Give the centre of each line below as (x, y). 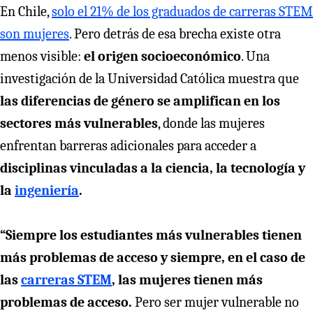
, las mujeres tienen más (187, 279)
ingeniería (47, 190)
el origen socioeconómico (162, 56)
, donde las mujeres (211, 123)
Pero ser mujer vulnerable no (216, 302)
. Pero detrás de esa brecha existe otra (175, 34)
